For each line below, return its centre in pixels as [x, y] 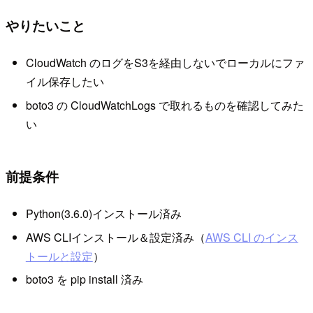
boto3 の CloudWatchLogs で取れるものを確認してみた [165, 105]
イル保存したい [65, 82]
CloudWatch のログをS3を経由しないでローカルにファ [165, 63]
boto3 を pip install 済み [84, 279]
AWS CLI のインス [252, 237]
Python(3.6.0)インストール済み [103, 214]
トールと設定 [59, 256]
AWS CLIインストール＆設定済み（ [115, 237]
